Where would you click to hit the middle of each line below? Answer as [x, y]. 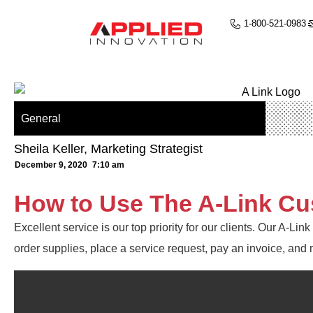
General [41, 118]
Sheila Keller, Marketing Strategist [108, 148]
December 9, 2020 [51, 165]
